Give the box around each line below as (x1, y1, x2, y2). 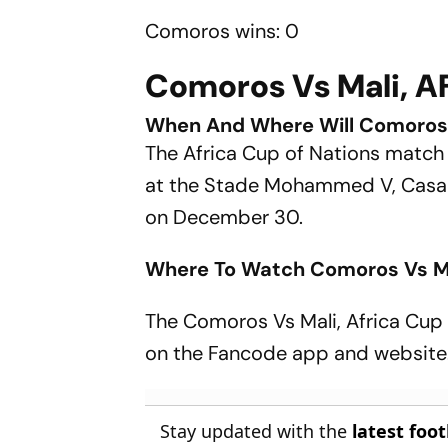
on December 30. (145, 203, 304, 230)
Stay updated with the (160, 418, 353, 443)
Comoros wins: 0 (145, 17, 300, 44)
